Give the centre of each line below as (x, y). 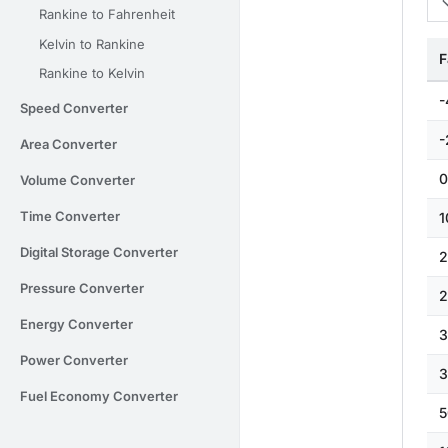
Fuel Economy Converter (99, 396)
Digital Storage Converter (99, 252)
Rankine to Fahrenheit (107, 14)
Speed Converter (74, 108)
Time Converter (70, 216)
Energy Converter (76, 324)
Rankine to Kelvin (92, 73)
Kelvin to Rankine (92, 43)
